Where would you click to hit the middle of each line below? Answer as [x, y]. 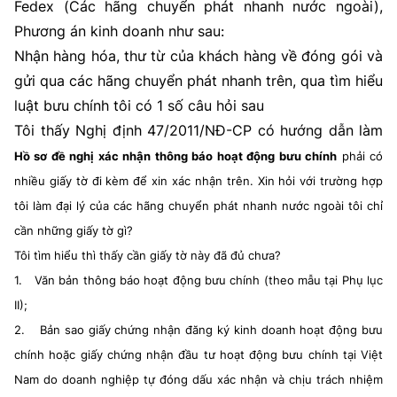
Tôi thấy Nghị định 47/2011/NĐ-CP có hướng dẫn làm [198, 130]
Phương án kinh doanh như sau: [119, 31]
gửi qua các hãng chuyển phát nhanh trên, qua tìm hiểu [198, 81]
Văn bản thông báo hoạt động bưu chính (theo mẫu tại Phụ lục [209, 280]
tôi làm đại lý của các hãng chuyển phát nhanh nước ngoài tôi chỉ [198, 206]
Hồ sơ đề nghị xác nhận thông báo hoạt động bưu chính [176, 156]
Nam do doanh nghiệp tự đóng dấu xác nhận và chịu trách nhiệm [198, 379]
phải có [362, 156]
